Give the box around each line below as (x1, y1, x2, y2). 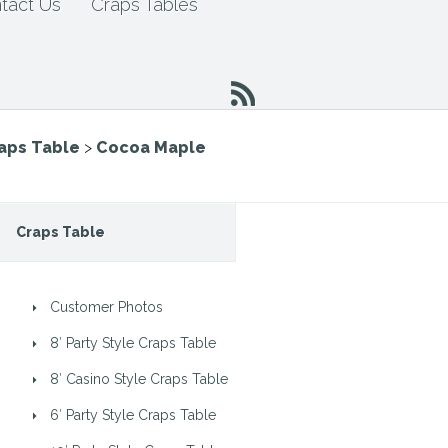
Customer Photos (50, 299, 163, 315)
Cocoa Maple (96, 138, 206, 157)
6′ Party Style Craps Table (50, 407, 216, 423)
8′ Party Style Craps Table (50, 335, 216, 351)
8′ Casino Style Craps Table (50, 371, 228, 387)
